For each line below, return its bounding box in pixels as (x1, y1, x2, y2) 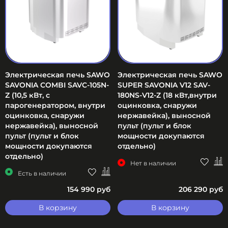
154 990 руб (67, 184, 110, 194)
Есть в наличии (18, 169, 66, 178)
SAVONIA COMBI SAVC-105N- (5, 80, 109, 90)
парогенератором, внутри (5, 101, 105, 110)
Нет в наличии (130, 159, 176, 167)
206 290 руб (179, 184, 223, 194)
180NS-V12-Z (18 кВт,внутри (118, 91, 217, 100)
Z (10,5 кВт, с (5, 91, 50, 100)
